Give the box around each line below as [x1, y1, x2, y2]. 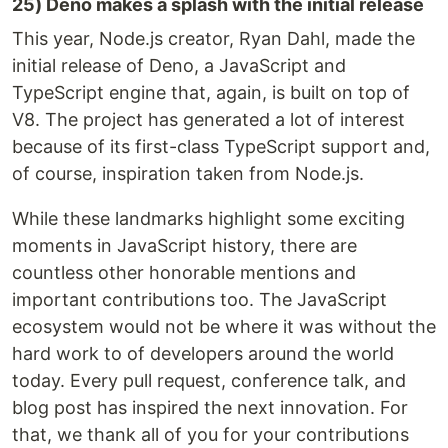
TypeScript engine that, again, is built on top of [12, 82, 410, 104]
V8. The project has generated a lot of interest [12, 109, 405, 131]
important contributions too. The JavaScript [12, 289, 387, 311]
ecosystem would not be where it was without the [12, 316, 436, 338]
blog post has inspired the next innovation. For [12, 397, 408, 419]
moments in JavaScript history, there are [12, 235, 357, 257]
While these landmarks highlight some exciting [12, 208, 405, 230]
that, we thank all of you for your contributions [12, 424, 409, 446]
